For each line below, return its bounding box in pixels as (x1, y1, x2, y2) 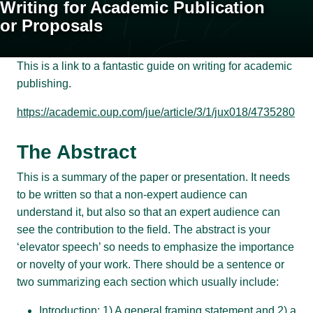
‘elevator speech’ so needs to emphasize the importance (17, 241, 294, 254)
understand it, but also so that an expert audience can (17, 206, 280, 219)
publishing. (17, 78, 71, 90)
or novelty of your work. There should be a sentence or (17, 259, 284, 271)
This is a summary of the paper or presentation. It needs (17, 171, 290, 184)
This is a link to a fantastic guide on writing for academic (17, 60, 292, 73)
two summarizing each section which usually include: (17, 276, 279, 289)
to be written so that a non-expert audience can (17, 189, 247, 201)
